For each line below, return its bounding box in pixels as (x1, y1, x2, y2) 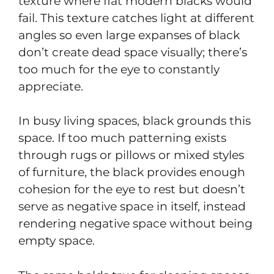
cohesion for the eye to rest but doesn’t (18, 182, 245, 197)
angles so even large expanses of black (18, 28, 240, 42)
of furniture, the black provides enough (18, 165, 245, 180)
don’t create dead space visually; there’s (18, 45, 247, 59)
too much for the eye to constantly (18, 62, 220, 76)
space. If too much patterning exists (18, 131, 226, 146)
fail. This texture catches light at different (18, 10, 254, 25)
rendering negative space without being (18, 217, 253, 231)
